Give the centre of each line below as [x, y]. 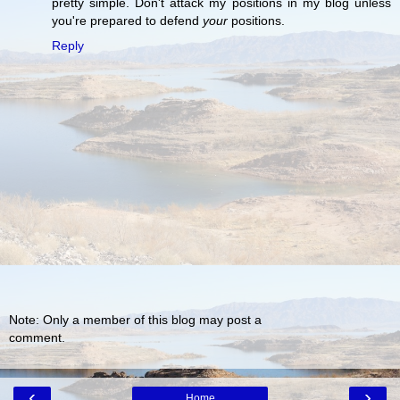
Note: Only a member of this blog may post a [135, 320]
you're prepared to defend [127, 20]
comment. [37, 338]
